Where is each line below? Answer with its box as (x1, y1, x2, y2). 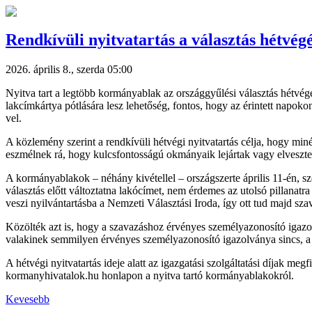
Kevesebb (6, 292, 49, 305)
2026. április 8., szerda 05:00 (6, 63, 132, 75)
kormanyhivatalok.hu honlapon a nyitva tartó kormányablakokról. (6, 269, 294, 281)
